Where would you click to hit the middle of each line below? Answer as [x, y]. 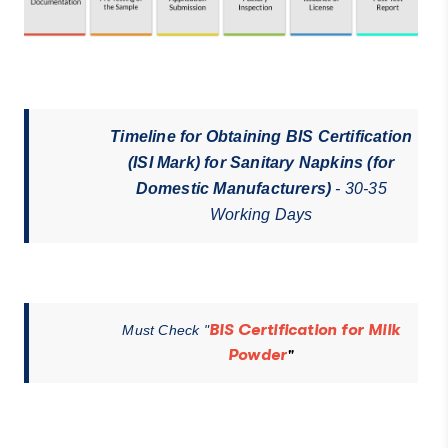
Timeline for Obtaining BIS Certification [261, 136]
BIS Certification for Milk [304, 329]
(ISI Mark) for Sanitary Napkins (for [261, 162]
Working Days [261, 214]
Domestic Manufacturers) [233, 188]
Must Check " [165, 329]
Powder [257, 354]
